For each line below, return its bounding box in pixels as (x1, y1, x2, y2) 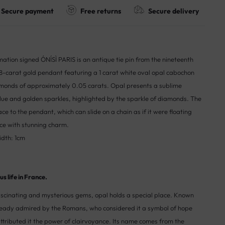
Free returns (80, 7, 122, 16)
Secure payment (1, 7, 54, 16)
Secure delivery (148, 7, 199, 16)
